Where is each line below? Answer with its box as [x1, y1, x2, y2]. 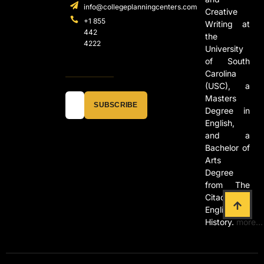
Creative [204, 6, 237, 16]
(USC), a [204, 80, 250, 91]
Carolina [204, 68, 236, 78]
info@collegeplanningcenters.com [83, 2, 197, 11]
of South [204, 55, 250, 66]
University [204, 43, 243, 54]
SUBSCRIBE [94, 101, 138, 110]
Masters [204, 93, 236, 103]
